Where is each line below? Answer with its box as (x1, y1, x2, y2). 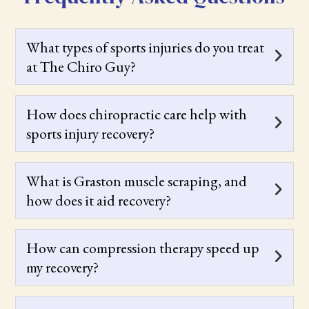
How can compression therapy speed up (26, 237, 260, 257)
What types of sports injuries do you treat (26, 37, 265, 57)
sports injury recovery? (26, 123, 155, 143)
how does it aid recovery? (26, 190, 172, 210)
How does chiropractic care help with (26, 103, 248, 123)
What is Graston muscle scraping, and (26, 170, 248, 190)
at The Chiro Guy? (26, 56, 137, 76)
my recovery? (26, 257, 99, 277)
